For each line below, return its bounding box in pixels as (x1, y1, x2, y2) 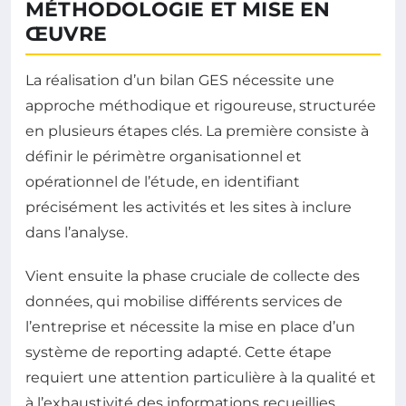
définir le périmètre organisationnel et (25, 148, 302, 165)
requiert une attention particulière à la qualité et (25, 369, 376, 386)
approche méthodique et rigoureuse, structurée (25, 97, 376, 114)
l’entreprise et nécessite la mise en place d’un (25, 318, 355, 335)
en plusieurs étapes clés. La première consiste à (25, 122, 369, 140)
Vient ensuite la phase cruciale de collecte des (25, 267, 360, 285)
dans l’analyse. (25, 224, 128, 241)
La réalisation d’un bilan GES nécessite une (25, 72, 334, 89)
